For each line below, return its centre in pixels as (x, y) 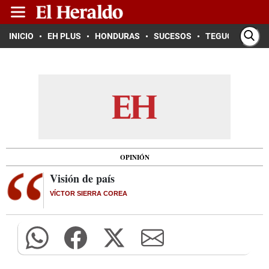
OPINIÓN (134, 157)
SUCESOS (173, 36)
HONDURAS (117, 36)
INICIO (21, 36)
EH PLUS (64, 36)
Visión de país (82, 178)
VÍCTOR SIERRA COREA (89, 193)
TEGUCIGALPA (233, 36)
